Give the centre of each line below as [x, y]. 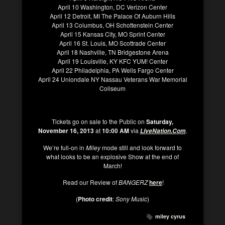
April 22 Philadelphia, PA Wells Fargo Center [113, 70]
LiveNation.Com [163, 131]
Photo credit [95, 199]
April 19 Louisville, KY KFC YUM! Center [113, 61]
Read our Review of [90, 182]
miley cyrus [170, 216]
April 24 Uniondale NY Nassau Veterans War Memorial [113, 79]
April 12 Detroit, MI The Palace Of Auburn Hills [113, 16]
